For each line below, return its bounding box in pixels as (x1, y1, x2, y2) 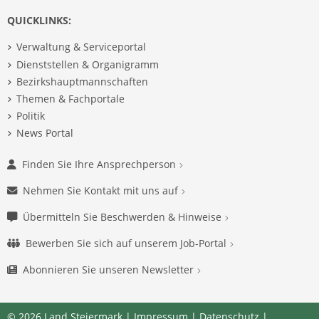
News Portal (16, 126, 73, 140)
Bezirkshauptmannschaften (16, 74, 148, 88)
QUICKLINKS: (7, 14, 71, 28)
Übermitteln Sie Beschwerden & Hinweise (23, 210, 224, 224)
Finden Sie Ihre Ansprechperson (22, 157, 179, 172)
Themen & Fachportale (16, 91, 125, 105)
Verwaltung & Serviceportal (16, 40, 146, 54)
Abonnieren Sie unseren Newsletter (23, 263, 197, 277)
